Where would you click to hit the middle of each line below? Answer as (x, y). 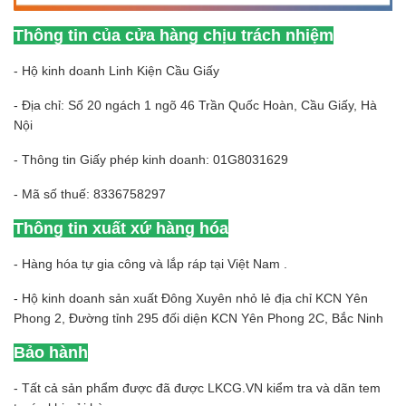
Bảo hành (51, 352)
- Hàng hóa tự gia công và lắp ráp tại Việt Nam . (150, 263)
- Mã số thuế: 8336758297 (90, 193)
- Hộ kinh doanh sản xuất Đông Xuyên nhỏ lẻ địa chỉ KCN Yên (191, 298)
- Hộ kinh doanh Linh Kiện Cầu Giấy (116, 70)
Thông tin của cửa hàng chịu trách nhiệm (174, 35)
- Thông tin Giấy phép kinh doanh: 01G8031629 (151, 159)
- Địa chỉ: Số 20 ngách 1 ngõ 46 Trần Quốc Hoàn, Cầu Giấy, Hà (195, 105)
